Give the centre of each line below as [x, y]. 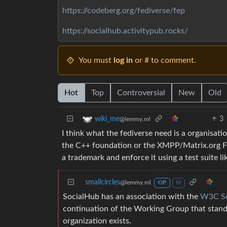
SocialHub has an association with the [131, 197]
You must [96, 60]
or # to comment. [164, 60]
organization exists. [97, 221]
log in [123, 60]
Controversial [141, 93]
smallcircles [103, 182]
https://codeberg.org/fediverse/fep [124, 11]
